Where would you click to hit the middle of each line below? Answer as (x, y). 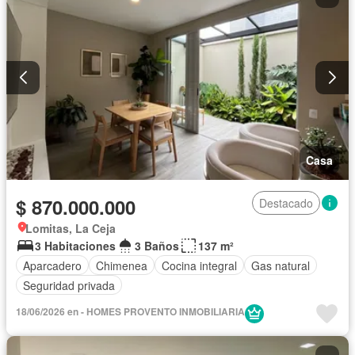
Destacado (286, 203)
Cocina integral (199, 265)
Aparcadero (52, 265)
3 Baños (157, 246)
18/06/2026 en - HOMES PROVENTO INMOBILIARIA (130, 312)
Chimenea (122, 265)
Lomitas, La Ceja (71, 229)
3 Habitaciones (75, 246)
